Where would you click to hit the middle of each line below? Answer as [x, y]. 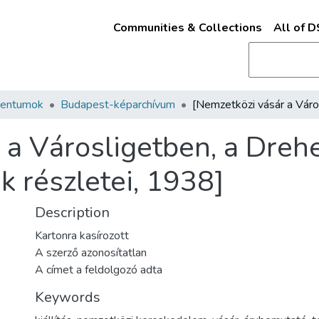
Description [72, 213]
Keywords [68, 297]
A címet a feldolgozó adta [99, 270]
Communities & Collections [187, 28]
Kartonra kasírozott [82, 236]
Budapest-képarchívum [118, 105]
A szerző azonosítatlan [91, 253]
